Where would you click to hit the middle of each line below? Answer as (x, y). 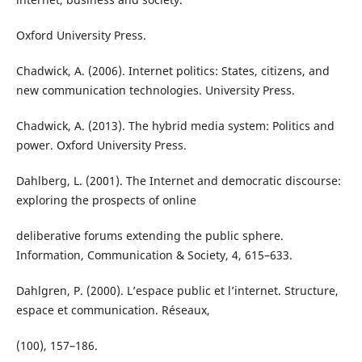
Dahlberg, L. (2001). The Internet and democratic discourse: (178, 180)
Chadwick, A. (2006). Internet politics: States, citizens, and (173, 70)
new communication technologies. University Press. (155, 90)
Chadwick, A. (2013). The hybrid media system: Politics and (175, 125)
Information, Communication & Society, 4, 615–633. (154, 255)
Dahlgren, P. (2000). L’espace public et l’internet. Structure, (177, 290)
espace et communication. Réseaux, (113, 309)
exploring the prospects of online (106, 200)
